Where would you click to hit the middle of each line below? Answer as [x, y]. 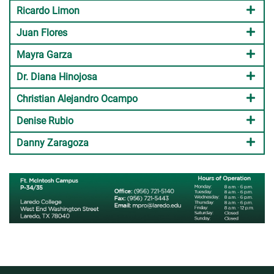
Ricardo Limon [48, 11]
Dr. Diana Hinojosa [57, 77]
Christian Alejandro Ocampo [77, 99]
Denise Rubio [45, 121]
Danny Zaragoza [53, 143]
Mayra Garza [44, 55]
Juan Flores [42, 33]
